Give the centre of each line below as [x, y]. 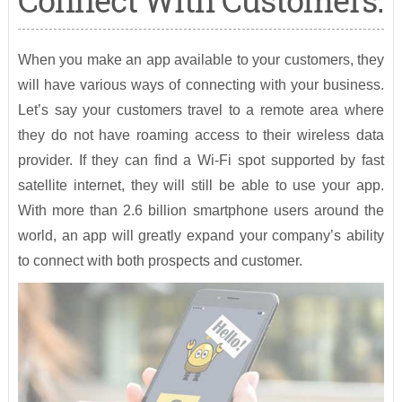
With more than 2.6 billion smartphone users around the [201, 211]
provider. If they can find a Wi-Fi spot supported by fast [201, 161]
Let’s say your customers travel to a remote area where [201, 110]
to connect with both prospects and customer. [160, 261]
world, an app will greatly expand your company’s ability [201, 236]
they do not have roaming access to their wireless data [201, 135]
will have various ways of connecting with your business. [201, 85]
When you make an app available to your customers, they [201, 60]
